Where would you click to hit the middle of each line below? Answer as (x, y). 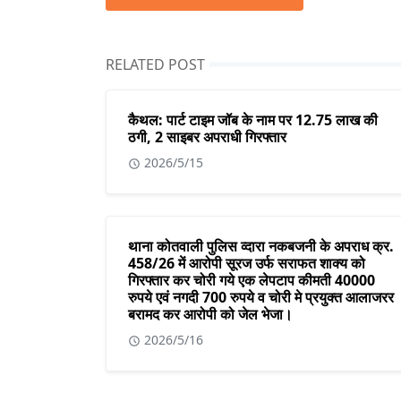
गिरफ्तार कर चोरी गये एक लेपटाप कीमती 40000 (252, 281)
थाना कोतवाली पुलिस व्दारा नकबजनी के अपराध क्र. (261, 247)
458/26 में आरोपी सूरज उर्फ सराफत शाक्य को (247, 264)
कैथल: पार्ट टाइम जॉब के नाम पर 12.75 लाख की (253, 120)
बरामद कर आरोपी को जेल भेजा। (210, 315)
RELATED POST (155, 65)
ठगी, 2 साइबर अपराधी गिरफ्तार (207, 137)
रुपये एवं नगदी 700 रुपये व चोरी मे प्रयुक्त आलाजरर (261, 298)
